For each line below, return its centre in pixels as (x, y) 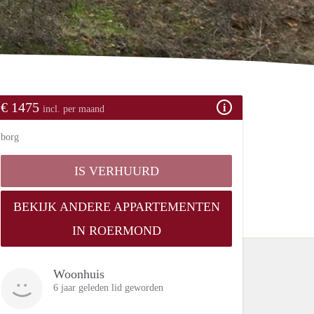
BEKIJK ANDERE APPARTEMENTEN (116, 206)
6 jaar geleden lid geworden (108, 287)
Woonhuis (79, 274)
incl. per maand (74, 109)
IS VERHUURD (116, 171)
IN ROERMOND (116, 230)
